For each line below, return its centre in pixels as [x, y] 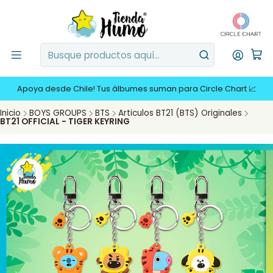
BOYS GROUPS [58, 113]
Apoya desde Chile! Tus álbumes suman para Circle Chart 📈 [136, 89]
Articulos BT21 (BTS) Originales [180, 113]
